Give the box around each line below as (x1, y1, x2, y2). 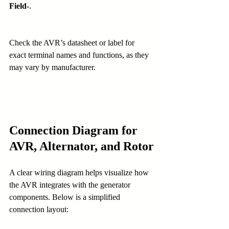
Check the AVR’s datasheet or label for (9, 38, 136, 48)
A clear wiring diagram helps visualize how (9, 168, 151, 177)
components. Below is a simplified (9, 193, 122, 202)
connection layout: (9, 205, 68, 214)
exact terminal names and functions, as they (9, 51, 151, 60)
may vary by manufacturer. (9, 63, 96, 72)
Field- (9, 2, 29, 11)
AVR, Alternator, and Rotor (9, 140, 154, 153)
